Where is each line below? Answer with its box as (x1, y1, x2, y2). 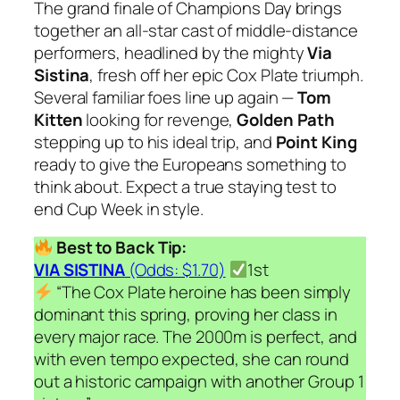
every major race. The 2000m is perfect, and (34, 325, 357, 349)
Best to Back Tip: (53, 236, 187, 260)
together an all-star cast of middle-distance (34, 18, 358, 42)
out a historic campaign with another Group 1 (34, 370, 364, 394)
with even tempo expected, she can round (34, 347, 350, 371)
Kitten (34, 107, 83, 131)
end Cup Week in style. (34, 196, 204, 221)
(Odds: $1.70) (124, 258, 226, 282)
